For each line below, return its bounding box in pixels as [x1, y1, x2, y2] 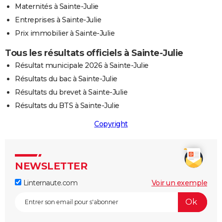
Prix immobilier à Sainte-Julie [15, 28, 114, 38]
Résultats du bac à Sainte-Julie [15, 74, 117, 83]
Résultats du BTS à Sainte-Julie [15, 101, 119, 110]
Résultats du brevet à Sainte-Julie [15, 87, 127, 97]
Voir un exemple [151, 178, 207, 187]
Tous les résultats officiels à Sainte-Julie [5, 47, 183, 58]
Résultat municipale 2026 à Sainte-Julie [15, 60, 149, 70]
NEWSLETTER [15, 160, 87, 172]
